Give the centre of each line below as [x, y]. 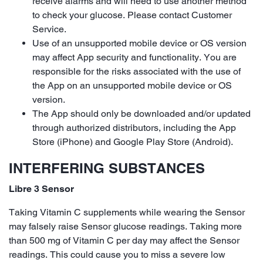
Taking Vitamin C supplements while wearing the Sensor [127, 212]
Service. [49, 29]
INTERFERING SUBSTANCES [107, 168]
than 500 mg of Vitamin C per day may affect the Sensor [124, 240]
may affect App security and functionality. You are [134, 57]
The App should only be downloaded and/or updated [141, 113]
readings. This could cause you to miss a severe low [117, 254]
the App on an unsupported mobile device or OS [132, 85]
